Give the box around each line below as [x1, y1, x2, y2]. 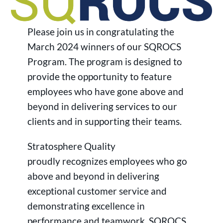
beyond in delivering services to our [27, 101, 177, 112]
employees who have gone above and [27, 86, 184, 98]
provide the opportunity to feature [27, 71, 172, 83]
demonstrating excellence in [27, 200, 145, 212]
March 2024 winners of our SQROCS [27, 41, 181, 53]
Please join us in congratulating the [27, 26, 174, 38]
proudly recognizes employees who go [27, 155, 187, 167]
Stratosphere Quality [27, 140, 115, 152]
